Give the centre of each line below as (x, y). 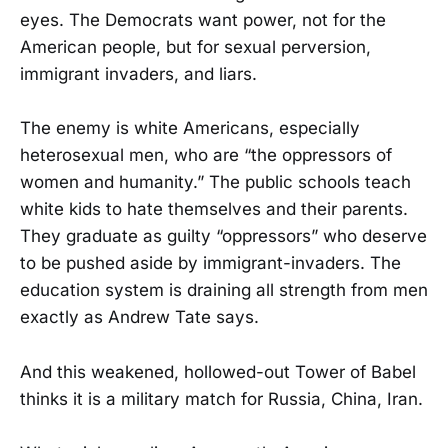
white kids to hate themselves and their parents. (214, 209)
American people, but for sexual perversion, (195, 47)
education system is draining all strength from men (224, 290)
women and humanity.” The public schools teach (215, 182)
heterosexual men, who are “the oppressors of (206, 155)
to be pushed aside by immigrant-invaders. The (210, 263)
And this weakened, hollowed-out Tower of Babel (218, 371)
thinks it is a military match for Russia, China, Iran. (221, 398)
